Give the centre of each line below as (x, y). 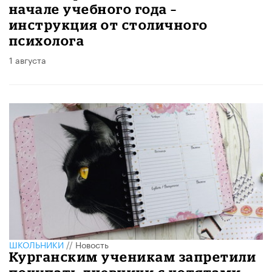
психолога (47, 40)
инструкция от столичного (109, 24)
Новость (92, 244)
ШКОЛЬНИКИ (36, 244)
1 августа (28, 59)
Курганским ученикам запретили (133, 257)
